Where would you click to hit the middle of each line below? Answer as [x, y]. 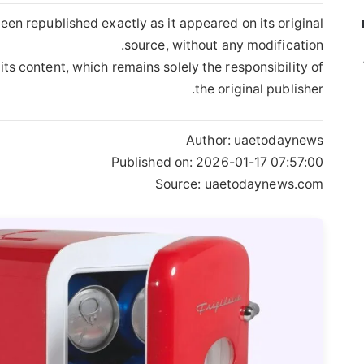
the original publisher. [259, 89]
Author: [210, 140]
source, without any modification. [224, 45]
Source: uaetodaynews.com [239, 184]
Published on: [154, 162]
